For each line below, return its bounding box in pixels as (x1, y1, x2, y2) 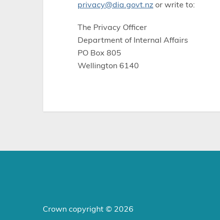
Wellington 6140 (78, 61, 139, 70)
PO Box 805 (78, 49, 122, 57)
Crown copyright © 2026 (43, 205, 134, 213)
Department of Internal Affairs (78, 36, 189, 44)
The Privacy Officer (78, 23, 147, 31)
